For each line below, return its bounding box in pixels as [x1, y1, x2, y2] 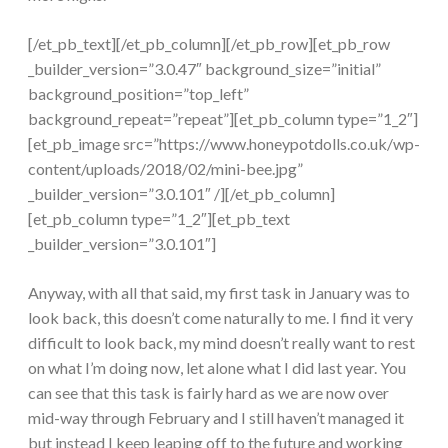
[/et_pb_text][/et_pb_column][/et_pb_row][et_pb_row [28, 33, 390, 53]
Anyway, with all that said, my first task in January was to [28, 282, 410, 302]
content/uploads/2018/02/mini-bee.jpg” [28, 158, 303, 178]
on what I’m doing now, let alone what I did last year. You [28, 357, 406, 377]
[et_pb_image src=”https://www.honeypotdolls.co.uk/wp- [28, 133, 420, 153]
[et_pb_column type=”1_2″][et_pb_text [28, 208, 290, 228]
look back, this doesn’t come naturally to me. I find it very [28, 307, 413, 327]
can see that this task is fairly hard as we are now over [28, 382, 389, 402]
